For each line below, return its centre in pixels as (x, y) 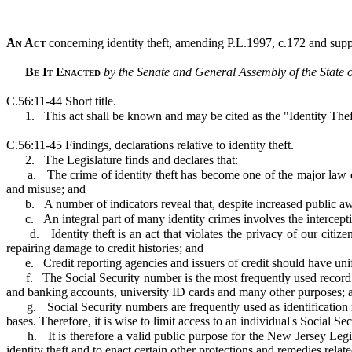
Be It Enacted (63, 72)
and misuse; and (46, 189)
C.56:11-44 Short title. (61, 101)
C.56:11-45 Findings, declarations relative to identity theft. (150, 145)
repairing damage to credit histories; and (105, 248)
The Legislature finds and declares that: (141, 160)
